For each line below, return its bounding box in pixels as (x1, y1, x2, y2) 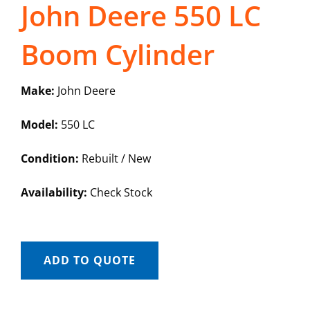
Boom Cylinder (20, 35, 215, 74)
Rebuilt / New (78, 151, 151, 167)
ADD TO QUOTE (43, 253, 136, 268)
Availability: (20, 185, 87, 201)
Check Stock (86, 185, 152, 201)
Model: (20, 117, 58, 133)
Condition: (20, 151, 79, 167)
